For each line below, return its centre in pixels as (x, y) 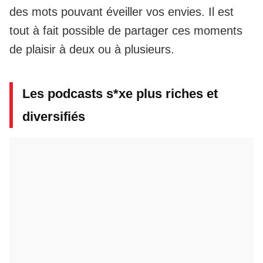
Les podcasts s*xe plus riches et (120, 94)
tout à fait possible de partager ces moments (126, 31)
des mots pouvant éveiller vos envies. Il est (122, 12)
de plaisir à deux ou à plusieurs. (92, 49)
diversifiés (54, 117)
